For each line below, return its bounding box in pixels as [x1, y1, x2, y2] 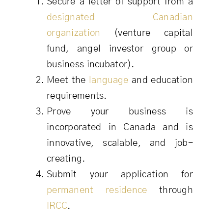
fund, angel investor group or [46, 44, 193, 54]
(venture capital [100, 28, 193, 38]
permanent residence [46, 186, 147, 195]
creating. [46, 154, 85, 164]
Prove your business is [46, 107, 193, 117]
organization [46, 28, 101, 38]
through [147, 186, 193, 195]
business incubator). [46, 60, 135, 70]
